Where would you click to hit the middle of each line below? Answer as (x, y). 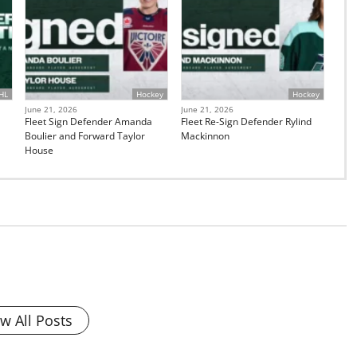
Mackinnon (205, 135)
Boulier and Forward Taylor (85, 135)
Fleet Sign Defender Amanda (89, 121)
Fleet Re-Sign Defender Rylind (246, 121)
